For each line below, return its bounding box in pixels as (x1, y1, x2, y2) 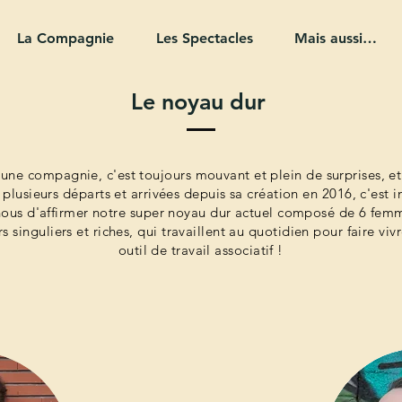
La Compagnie (17, 30, 114, 47)
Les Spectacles (156, 30, 253, 47)
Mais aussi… (294, 30, 377, 47)
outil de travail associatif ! (118, 241, 288, 258)
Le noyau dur (131, 88, 272, 115)
